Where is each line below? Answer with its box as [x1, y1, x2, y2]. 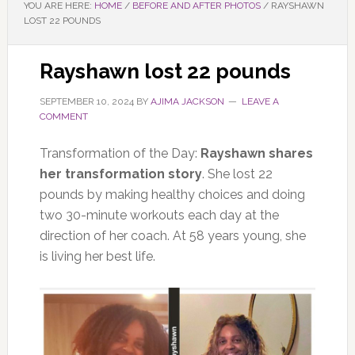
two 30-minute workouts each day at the [39, 208, 279, 223]
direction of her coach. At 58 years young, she [39, 228, 306, 243]
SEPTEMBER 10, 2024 [39, 96, 134, 107]
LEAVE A [241, 96, 279, 107]
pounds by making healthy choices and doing [39, 187, 305, 202]
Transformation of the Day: [39, 146, 200, 161]
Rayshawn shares [200, 146, 313, 161]
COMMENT [39, 111, 88, 122]
